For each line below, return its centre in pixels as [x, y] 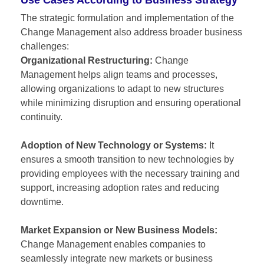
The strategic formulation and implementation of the [127, 18]
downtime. [42, 202]
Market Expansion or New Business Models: [119, 230]
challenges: [45, 46]
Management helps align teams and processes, [119, 74]
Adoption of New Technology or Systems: [115, 145]
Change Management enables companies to [113, 244]
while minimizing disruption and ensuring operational [131, 103]
